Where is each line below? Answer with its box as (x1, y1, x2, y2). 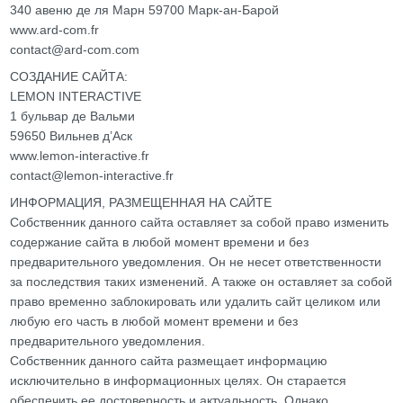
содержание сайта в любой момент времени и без (10, 235, 309, 249)
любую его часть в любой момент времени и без (10, 314, 299, 328)
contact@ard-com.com (10, 42, 140, 57)
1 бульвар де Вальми (10, 109, 136, 123)
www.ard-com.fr (10, 22, 100, 37)
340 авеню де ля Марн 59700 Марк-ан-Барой (10, 3, 280, 17)
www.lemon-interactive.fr (10, 148, 150, 163)
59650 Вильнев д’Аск (10, 129, 133, 143)
